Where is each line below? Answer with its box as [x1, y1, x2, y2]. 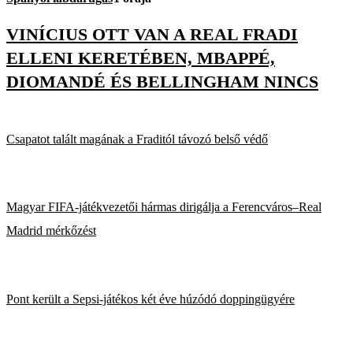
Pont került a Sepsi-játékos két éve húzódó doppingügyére [6, 292, 295, 306]
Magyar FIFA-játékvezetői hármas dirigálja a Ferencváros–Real [6, 200, 321, 214]
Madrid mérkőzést [6, 224, 96, 238]
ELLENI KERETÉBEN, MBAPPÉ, [6, 47, 275, 68]
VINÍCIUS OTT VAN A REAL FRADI [6, 24, 298, 44]
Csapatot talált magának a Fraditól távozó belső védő [6, 132, 268, 146]
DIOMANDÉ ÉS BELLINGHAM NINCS [6, 71, 318, 91]
